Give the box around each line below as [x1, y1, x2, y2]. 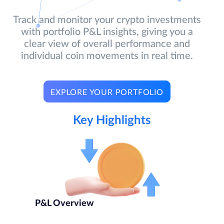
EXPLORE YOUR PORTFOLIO [50, 88, 163, 96]
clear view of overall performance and [24, 38, 190, 49]
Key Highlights [73, 114, 151, 127]
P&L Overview [34, 199, 94, 208]
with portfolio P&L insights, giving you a [21, 26, 193, 37]
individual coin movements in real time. [21, 50, 193, 61]
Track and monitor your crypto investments [13, 14, 201, 25]
